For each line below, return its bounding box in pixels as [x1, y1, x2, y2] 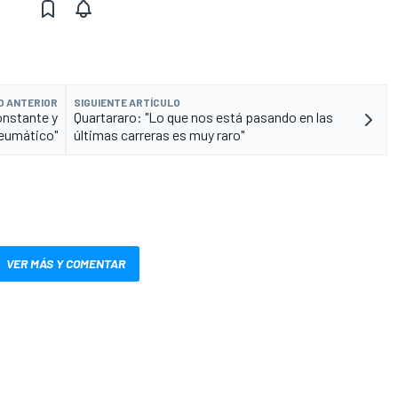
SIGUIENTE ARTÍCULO [74, 96, 180, 109]
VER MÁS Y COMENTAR [6, 256, 125, 272]
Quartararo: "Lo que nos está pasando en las [74, 108, 333, 126]
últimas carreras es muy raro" [74, 126, 244, 144]
